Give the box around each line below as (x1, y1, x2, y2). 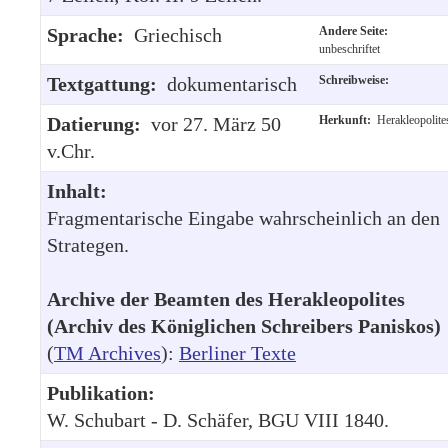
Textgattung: (47, 72, 167, 95)
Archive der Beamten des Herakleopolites (47, 287, 405, 310)
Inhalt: (47, 179, 107, 202)
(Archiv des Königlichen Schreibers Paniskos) (47, 314, 441, 337)
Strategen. (47, 233, 129, 256)
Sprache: (47, 23, 134, 46)
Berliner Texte (179, 341, 296, 364)
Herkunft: (319, 112, 377, 127)
